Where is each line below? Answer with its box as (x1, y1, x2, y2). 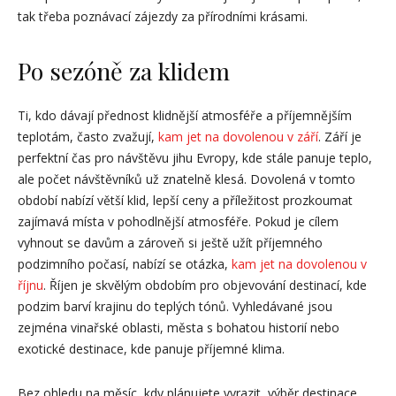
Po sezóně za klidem (18, 55, 230, 87)
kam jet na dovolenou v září (158, 128, 318, 145)
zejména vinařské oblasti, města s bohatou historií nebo (18, 319, 339, 336)
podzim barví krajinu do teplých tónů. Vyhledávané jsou (18, 298, 332, 315)
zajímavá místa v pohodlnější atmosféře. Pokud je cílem (18, 213, 339, 230)
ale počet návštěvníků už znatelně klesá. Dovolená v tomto (18, 171, 355, 187)
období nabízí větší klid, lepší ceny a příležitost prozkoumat (18, 192, 353, 209)
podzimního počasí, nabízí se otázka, (18, 255, 232, 272)
